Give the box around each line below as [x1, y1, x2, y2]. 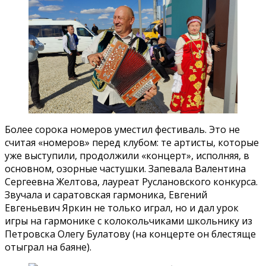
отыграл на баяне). [5, 240, 91, 254]
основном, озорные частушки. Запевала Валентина [5, 161, 246, 175]
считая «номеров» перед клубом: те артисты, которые [5, 135, 259, 149]
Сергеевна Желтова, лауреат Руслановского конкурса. [5, 175, 258, 188]
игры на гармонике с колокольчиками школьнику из [5, 214, 252, 227]
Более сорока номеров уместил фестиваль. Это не [5, 122, 240, 136]
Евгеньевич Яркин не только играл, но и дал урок [5, 201, 239, 214]
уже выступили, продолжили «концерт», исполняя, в [5, 148, 249, 162]
